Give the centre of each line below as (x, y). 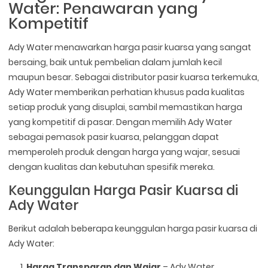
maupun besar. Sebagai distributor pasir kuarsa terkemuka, (134, 77)
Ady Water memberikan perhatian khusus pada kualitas (127, 92)
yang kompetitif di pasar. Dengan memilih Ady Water (121, 122)
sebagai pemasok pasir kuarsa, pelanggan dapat (114, 137)
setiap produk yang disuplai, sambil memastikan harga (126, 107)
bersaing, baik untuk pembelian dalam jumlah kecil (115, 63)
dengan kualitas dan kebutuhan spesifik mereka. (112, 167)
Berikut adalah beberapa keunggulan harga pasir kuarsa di (133, 229)
